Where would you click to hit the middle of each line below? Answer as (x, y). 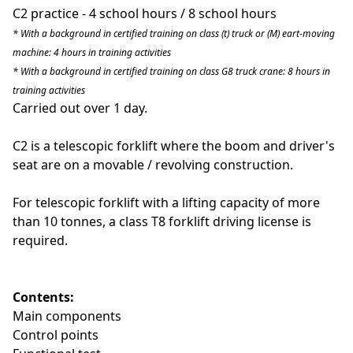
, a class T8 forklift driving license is (207, 221)
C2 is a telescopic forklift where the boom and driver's (174, 146)
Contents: (43, 297)
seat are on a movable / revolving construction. (153, 165)
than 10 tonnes (58, 221)
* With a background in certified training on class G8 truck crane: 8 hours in (171, 71)
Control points (56, 335)
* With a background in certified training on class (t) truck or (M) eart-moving (174, 33)
